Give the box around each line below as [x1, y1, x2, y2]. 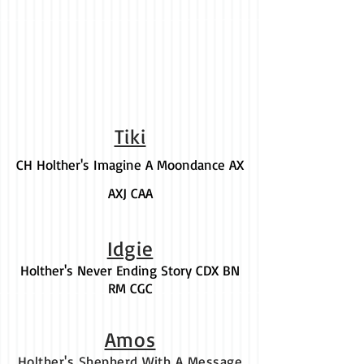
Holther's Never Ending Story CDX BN [20, 262, 240, 279]
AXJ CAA [107, 184, 153, 201]
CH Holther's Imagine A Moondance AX [16, 156, 244, 173]
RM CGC [107, 279, 153, 297]
